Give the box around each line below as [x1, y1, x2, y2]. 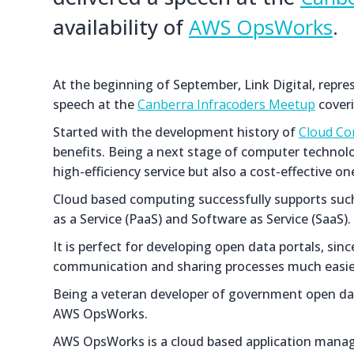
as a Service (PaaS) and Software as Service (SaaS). [53, 210, 351, 228]
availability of [53, 13, 189, 41]
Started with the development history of [53, 123, 299, 141]
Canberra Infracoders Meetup [137, 96, 315, 113]
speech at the [53, 96, 137, 113]
